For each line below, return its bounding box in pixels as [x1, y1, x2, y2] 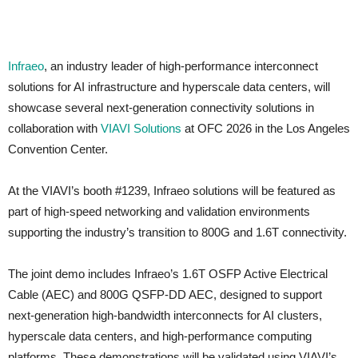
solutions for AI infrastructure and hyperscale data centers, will [8, 79, 330, 93]
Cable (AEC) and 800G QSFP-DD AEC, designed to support [8, 287, 322, 301]
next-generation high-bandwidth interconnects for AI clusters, [8, 308, 322, 322]
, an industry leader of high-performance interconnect [44, 58, 318, 73]
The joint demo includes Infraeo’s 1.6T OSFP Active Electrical [8, 266, 328, 280]
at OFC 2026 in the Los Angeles [181, 121, 350, 135]
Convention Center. [8, 141, 108, 156]
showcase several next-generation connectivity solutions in [8, 100, 314, 114]
